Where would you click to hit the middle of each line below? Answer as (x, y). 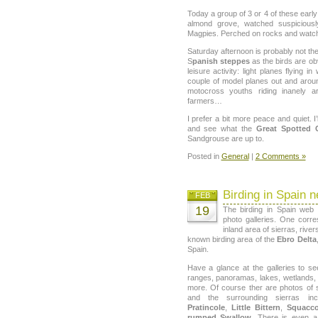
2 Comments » (280, 157)
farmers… (204, 100)
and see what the (222, 129)
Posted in (204, 157)
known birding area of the (232, 240)
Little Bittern (256, 307)
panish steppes (221, 61)
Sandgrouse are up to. (225, 139)
